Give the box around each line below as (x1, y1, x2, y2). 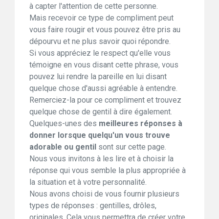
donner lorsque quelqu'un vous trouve (29, 131, 170, 140)
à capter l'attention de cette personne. (29, 1, 158, 11)
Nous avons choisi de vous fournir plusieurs (29, 189, 179, 199)
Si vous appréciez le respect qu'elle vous (29, 48, 171, 58)
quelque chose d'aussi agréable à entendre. (29, 84, 177, 93)
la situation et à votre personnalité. (29, 177, 147, 187)
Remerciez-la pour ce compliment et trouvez (29, 95, 181, 105)
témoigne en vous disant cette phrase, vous (29, 60, 178, 70)
